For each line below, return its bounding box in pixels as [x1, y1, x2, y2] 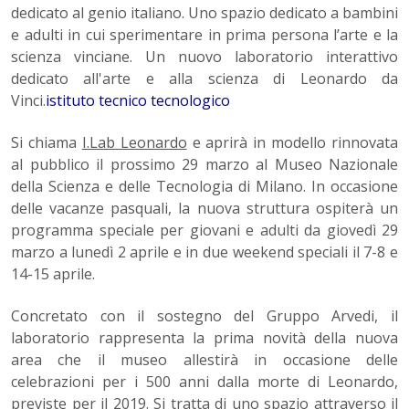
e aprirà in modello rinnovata [186, 132, 398, 153]
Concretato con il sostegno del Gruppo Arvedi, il [11, 306, 398, 327]
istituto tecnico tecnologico [46, 90, 230, 111]
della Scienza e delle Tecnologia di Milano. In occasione [11, 176, 398, 197]
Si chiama [11, 132, 82, 153]
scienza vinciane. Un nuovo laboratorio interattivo [11, 47, 398, 68]
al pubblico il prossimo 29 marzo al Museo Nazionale [11, 154, 398, 175]
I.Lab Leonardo [81, 132, 187, 153]
